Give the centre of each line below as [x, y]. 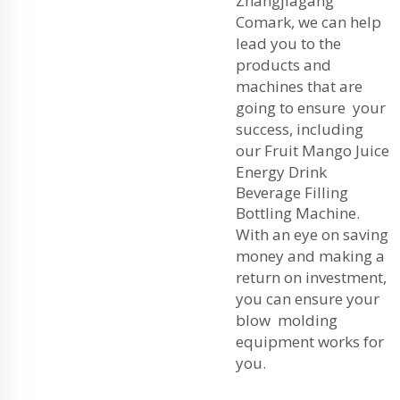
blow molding [287, 320]
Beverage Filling [292, 192]
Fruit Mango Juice [327, 150]
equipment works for [310, 341]
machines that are [299, 86]
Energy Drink [281, 171]
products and [283, 64]
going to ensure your [311, 107]
